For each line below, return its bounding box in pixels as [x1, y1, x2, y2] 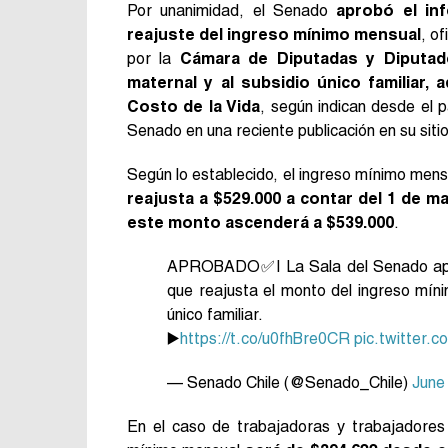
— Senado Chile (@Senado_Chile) [167, 372, 412, 392]
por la [127, 48, 180, 68]
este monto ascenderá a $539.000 [127, 212, 394, 232]
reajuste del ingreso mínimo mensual [127, 24, 422, 44]
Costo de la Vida [127, 96, 261, 116]
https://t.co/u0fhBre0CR [180, 328, 350, 348]
